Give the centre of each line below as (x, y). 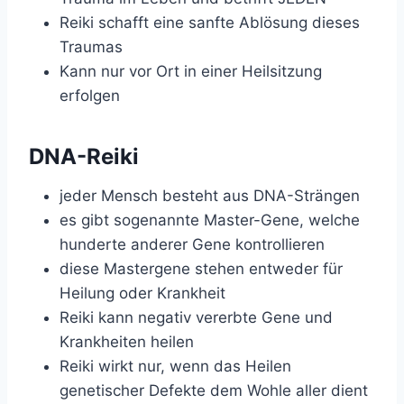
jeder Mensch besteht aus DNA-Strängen (210, 196)
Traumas (91, 47)
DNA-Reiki (84, 157)
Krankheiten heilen (127, 342)
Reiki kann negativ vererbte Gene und (196, 318)
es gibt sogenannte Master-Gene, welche (210, 220)
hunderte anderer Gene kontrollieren (192, 245)
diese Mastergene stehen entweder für (201, 269)
